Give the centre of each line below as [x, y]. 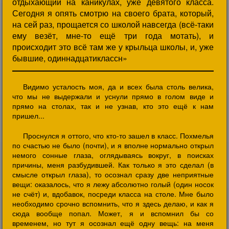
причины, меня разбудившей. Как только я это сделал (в [113, 165]
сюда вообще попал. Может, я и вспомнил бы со [113, 213]
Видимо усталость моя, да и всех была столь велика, [118, 86]
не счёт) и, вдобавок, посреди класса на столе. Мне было [113, 194]
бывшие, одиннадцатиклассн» [70, 58]
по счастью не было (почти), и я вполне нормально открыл [113, 145]
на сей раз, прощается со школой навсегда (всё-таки [113, 24]
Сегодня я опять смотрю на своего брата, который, [113, 13]
